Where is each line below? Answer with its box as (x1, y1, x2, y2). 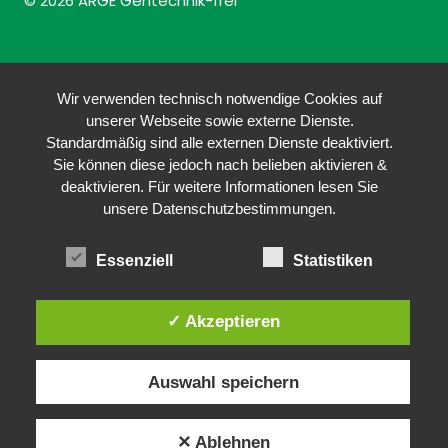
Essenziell (96, 251, 174, 269)
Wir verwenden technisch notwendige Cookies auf (57, 89, 383, 107)
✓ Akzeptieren (166, 312, 280, 331)
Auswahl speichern (147, 372, 299, 391)
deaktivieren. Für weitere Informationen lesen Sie (61, 177, 379, 195)
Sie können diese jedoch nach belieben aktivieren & (52, 155, 387, 173)
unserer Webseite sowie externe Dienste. (85, 111, 354, 129)
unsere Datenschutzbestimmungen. (103, 199, 337, 217)
